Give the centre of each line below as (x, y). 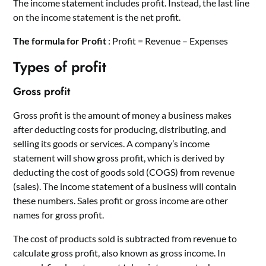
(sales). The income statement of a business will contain (125, 186)
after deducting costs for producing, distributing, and (120, 129)
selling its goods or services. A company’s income (112, 143)
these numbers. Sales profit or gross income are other (121, 200)
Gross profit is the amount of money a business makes (123, 115)
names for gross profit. (59, 214)
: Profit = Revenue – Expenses (168, 40)
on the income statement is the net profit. (97, 17)
